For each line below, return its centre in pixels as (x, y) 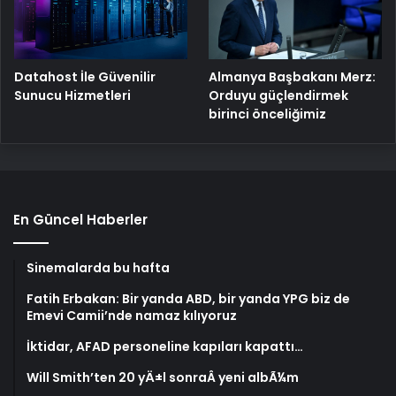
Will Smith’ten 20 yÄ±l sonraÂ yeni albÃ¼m (163, 378)
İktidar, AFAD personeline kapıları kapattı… (165, 347)
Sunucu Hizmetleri (72, 95)
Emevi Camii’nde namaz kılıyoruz (132, 316)
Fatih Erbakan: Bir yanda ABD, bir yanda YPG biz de (188, 299)
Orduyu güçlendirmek (279, 96)
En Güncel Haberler (80, 220)
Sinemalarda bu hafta (98, 268)
